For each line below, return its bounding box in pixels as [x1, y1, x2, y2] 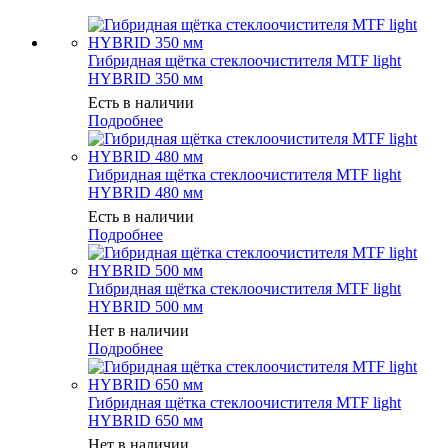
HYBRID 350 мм [88, 70, 203, 88]
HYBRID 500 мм [88, 298, 203, 316]
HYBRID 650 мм [88, 412, 203, 430]
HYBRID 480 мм [88, 184, 203, 202]
